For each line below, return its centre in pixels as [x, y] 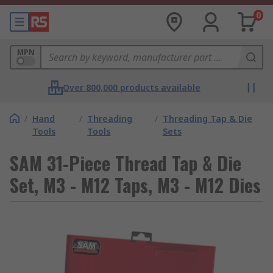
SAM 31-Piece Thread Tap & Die [126, 163]
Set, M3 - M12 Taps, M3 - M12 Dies [135, 185]
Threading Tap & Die [207, 119]
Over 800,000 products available [132, 87]
